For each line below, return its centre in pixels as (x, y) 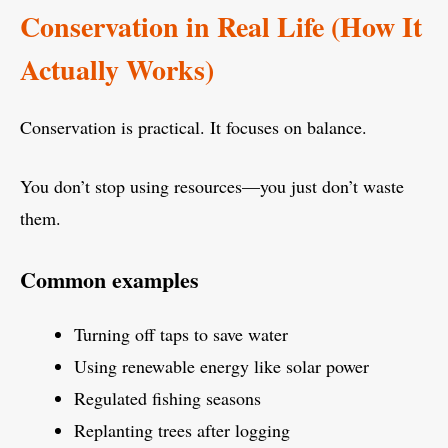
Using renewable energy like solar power (221, 366)
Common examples (109, 280)
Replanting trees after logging (182, 430)
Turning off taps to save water (181, 334)
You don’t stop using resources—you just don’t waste (212, 186)
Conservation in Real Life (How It (221, 27)
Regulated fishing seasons (167, 398)
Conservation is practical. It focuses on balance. (193, 127)
